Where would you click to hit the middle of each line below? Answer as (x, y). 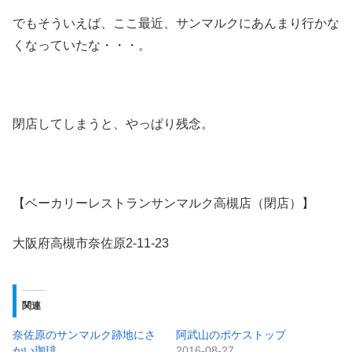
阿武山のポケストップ (231, 335)
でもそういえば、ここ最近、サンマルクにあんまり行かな (176, 23)
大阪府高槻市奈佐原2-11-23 (91, 243)
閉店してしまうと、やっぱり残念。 (113, 124)
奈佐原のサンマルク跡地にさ (84, 335)
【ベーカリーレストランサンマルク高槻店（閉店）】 (163, 203)
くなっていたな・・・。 (82, 45)
